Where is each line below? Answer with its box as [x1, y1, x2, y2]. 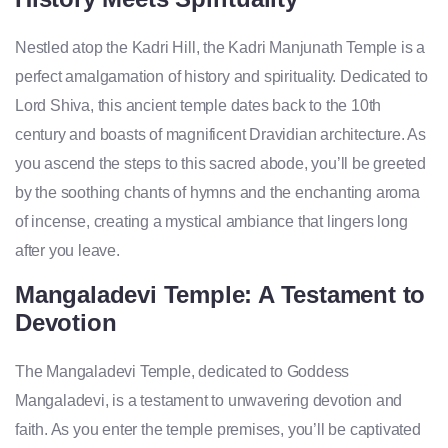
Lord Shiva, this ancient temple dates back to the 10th [15, 97, 382, 115]
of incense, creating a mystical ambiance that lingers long [15, 213, 408, 231]
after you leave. [15, 242, 120, 260]
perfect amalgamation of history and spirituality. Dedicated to [15, 68, 428, 86]
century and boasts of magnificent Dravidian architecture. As [15, 126, 426, 144]
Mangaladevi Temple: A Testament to [15, 281, 426, 309]
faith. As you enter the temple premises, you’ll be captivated [15, 421, 421, 439]
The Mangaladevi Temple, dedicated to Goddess [15, 363, 350, 381]
